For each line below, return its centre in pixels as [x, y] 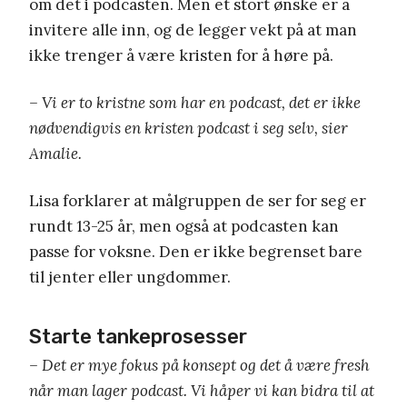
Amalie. [57, 154]
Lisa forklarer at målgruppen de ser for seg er [198, 201]
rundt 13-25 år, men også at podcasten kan [184, 227]
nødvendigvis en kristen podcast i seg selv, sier [189, 129]
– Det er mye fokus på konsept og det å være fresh [199, 366]
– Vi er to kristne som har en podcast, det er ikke [195, 103]
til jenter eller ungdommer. [130, 278]
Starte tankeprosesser [138, 337]
